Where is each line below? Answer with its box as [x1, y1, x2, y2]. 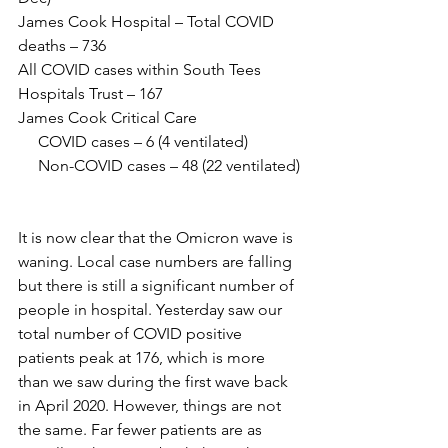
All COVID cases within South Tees [18, 60, 265, 79]
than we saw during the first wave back [18, 372, 292, 391]
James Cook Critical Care [18, 108, 201, 127]
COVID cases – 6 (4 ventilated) [38, 132, 248, 151]
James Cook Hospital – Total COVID [18, 12, 278, 31]
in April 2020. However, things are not [18, 396, 285, 415]
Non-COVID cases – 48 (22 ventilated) [38, 156, 300, 175]
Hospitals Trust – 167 [18, 84, 163, 103]
